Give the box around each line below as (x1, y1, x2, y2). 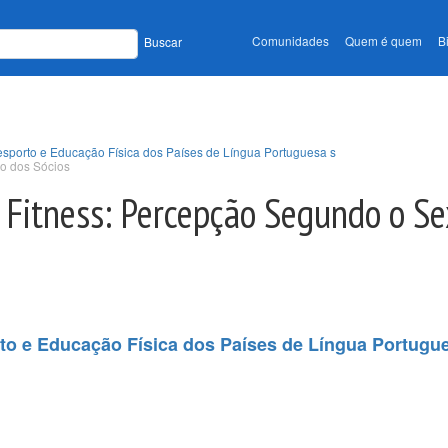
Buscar (144, 33, 182, 51)
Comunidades (252, 32, 329, 50)
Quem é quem (345, 32, 422, 50)
